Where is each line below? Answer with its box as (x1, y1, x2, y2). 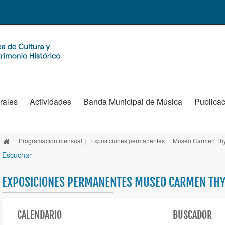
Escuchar (2, 150, 32, 160)
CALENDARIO (17, 209, 62, 222)
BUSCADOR (173, 209, 212, 222)
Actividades (30, 96, 71, 108)
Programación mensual (19, 136, 83, 145)
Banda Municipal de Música (83, 96, 182, 108)
